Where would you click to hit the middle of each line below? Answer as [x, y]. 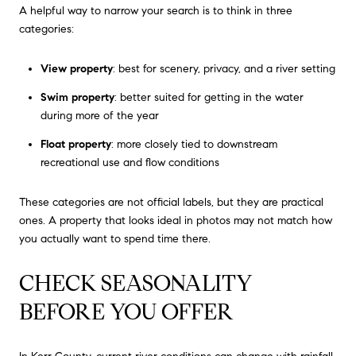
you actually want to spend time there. [115, 239]
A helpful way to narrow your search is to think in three [156, 11]
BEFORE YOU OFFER [126, 311]
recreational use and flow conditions [130, 163]
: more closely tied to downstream [194, 145]
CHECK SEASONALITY [136, 283]
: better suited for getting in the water [209, 98]
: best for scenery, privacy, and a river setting [224, 68]
